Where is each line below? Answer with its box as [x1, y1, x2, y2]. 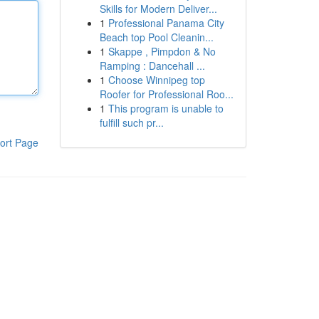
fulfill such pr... [99, 115, 164, 130]
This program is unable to [108, 101, 224, 115]
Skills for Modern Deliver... [99, 1, 217, 16]
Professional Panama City [108, 16, 224, 30]
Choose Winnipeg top [108, 73, 205, 87]
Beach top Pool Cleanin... [99, 30, 214, 44]
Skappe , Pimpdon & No [108, 44, 216, 58]
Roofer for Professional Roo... [99, 87, 234, 101]
